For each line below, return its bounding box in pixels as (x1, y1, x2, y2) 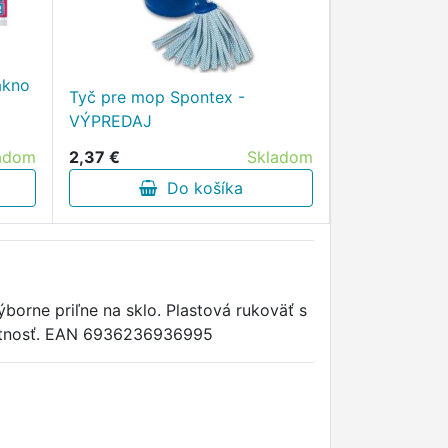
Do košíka (156, 178, 243, 198)
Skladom (246, 147, 313, 167)
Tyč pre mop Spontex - (68, 87, 245, 107)
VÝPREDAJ (68, 111, 152, 131)
